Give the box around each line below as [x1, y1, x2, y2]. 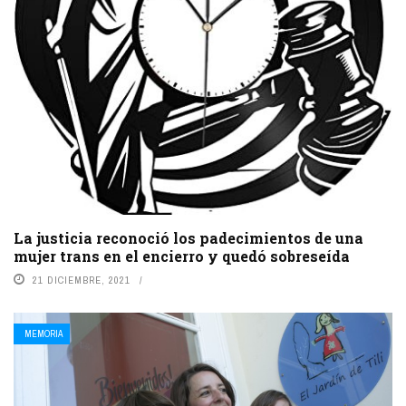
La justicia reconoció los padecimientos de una [14, 227, 363, 247]
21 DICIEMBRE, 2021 [33, 273, 130, 286]
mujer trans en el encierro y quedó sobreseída [14, 246, 350, 266]
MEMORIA [24, 327, 63, 340]
